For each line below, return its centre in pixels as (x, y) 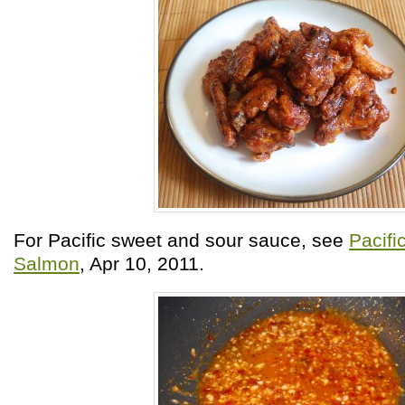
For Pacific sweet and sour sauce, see (181, 240)
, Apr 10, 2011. (142, 264)
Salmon (47, 264)
